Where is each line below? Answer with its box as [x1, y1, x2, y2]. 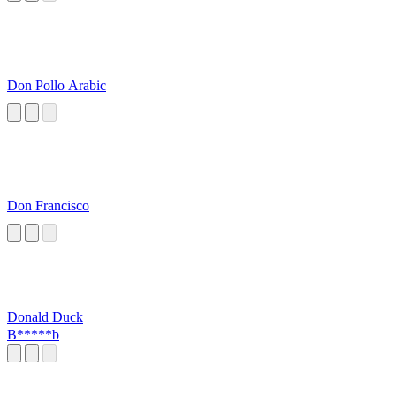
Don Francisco [7, 198, 89, 214]
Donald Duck [7, 309, 83, 325]
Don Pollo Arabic [7, 78, 106, 94]
